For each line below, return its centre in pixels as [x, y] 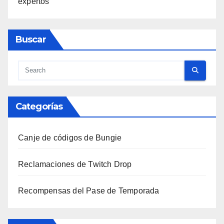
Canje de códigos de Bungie [70, 137]
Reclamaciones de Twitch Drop [75, 164]
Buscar [31, 39]
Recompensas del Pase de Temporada [89, 190]
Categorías [39, 106]
